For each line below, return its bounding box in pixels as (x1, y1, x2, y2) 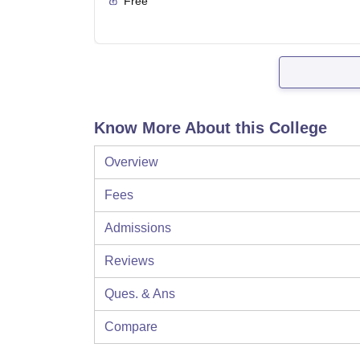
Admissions (104, 221, 171, 235)
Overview (104, 155, 158, 169)
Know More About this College (94, 119, 327, 137)
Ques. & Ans (104, 287, 175, 301)
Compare (104, 320, 157, 333)
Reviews (104, 254, 154, 268)
